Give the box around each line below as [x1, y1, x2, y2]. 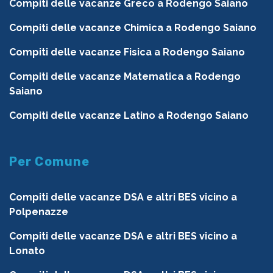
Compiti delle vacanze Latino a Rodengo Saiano [9, 110, 249, 122]
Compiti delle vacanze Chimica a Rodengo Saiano [9, 22, 257, 34]
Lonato [9, 245, 45, 257]
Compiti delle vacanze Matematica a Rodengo [9, 71, 241, 83]
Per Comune [9, 154, 90, 169]
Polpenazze [9, 206, 68, 218]
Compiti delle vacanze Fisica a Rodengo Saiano [9, 46, 245, 58]
